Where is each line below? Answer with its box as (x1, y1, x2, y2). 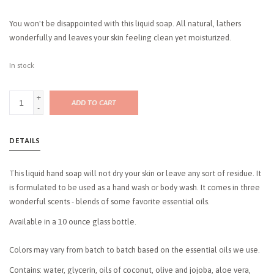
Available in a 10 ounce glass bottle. (9, 217, 136, 227)
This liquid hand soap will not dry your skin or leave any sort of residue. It (9, 169, 261, 179)
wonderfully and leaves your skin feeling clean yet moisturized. (9, 33, 231, 43)
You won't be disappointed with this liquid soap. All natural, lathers (9, 19, 241, 29)
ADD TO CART (72, 98, 116, 108)
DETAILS (9, 136, 40, 146)
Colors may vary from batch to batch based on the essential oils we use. (9, 245, 260, 255)
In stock (9, 61, 34, 70)
